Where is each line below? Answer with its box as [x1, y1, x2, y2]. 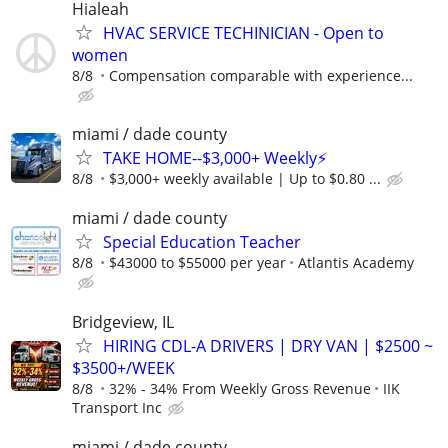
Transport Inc [72, 397, 162, 417]
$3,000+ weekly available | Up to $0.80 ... [109, 169, 381, 189]
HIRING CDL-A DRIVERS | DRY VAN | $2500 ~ [103, 334, 433, 357]
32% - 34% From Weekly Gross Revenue [109, 378, 371, 398]
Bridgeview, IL [72, 310, 174, 333]
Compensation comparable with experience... [109, 66, 413, 85]
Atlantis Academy [298, 253, 414, 273]
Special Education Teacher [103, 231, 301, 254]
